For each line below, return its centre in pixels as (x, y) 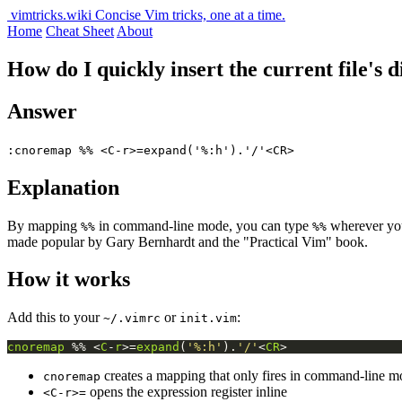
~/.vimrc (132, 319)
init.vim (208, 319)
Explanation (63, 187)
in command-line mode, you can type (204, 225)
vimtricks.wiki (51, 15)
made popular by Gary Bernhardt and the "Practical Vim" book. (188, 241)
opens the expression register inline (187, 392)
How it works (69, 280)
